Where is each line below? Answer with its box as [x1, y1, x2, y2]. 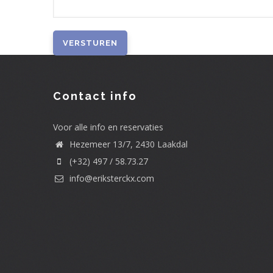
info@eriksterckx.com [67, 172, 154, 184]
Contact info [53, 90, 137, 102]
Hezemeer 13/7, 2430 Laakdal [67, 138, 188, 150]
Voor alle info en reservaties [53, 121, 163, 133]
